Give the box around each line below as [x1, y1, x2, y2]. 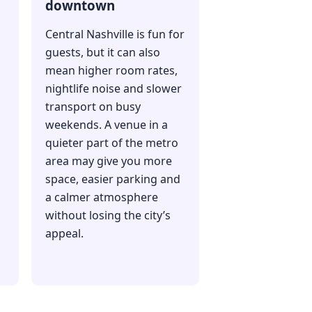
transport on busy [45, 99, 141, 115]
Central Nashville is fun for [45, 26, 185, 42]
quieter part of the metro [45, 135, 178, 151]
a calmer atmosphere [45, 189, 158, 205]
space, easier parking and [45, 171, 180, 187]
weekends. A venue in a [45, 117, 168, 133]
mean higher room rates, [45, 63, 178, 79]
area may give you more [45, 153, 172, 169]
